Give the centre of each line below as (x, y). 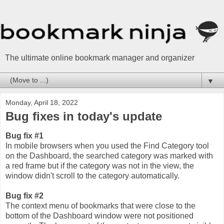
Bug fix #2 (24, 196)
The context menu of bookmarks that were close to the (100, 206)
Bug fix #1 (24, 136)
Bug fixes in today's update (84, 116)
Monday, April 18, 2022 (42, 102)
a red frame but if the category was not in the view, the (100, 166)
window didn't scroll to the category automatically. (92, 176)
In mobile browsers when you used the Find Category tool (107, 146)
